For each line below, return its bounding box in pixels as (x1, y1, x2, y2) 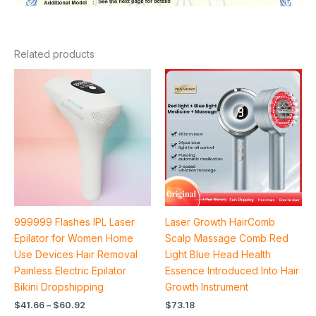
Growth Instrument (165, 281, 248, 293)
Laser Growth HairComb (165, 216, 275, 229)
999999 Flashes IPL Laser (14, 216, 135, 229)
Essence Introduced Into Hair (165, 265, 299, 277)
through (85, 102, 119, 113)
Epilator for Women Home (14, 232, 133, 245)
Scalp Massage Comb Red (165, 232, 288, 245)
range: (85, 79, 114, 90)
